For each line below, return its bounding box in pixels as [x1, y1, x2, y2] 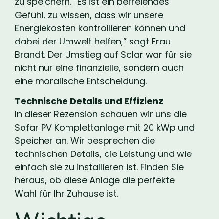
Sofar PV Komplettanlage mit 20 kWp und [15, 121, 195, 134]
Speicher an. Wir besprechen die [15, 134, 155, 147]
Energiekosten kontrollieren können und [15, 22, 185, 35]
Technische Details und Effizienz [15, 95, 163, 108]
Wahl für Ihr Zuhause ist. [15, 187, 118, 200]
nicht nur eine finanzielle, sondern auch [15, 62, 184, 74]
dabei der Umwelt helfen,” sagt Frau [15, 35, 171, 48]
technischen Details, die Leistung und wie [15, 148, 192, 160]
